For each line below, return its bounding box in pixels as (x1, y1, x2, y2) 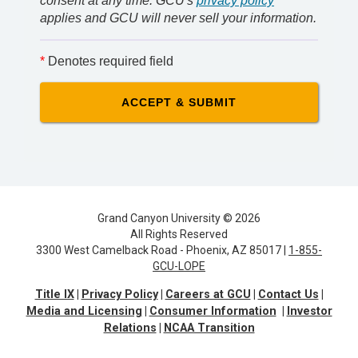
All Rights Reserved (130, 228, 228, 241)
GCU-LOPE (153, 260, 205, 272)
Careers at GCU (165, 288, 251, 301)
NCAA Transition (163, 321, 255, 335)
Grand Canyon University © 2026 (97, 212, 261, 225)
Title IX (34, 288, 74, 301)
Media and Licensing (26, 304, 142, 318)
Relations (103, 321, 157, 335)
